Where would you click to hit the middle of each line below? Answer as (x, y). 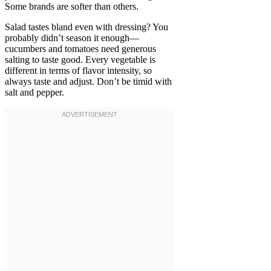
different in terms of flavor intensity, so (78, 71)
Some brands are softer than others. (72, 7)
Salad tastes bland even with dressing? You (87, 27)
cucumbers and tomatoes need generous (80, 49)
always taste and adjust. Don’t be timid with (88, 82)
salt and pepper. (34, 93)
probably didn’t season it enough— (72, 38)
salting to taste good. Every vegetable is (80, 60)
